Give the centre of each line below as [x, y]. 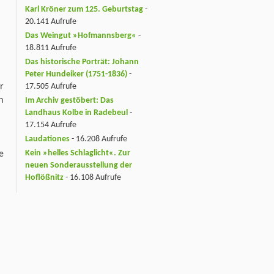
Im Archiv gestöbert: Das [69, 101]
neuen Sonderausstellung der [79, 165]
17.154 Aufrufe [51, 125]
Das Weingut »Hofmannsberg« [81, 36]
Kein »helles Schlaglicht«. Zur [78, 153]
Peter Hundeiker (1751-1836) [76, 75]
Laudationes [47, 139]
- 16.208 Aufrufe [98, 139]
